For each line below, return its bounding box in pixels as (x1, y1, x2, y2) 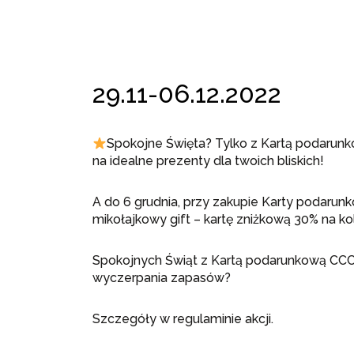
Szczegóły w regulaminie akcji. (92, 311, 273, 326)
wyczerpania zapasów (92, 270, 224, 285)
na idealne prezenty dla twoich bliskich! (92, 153, 324, 168)
